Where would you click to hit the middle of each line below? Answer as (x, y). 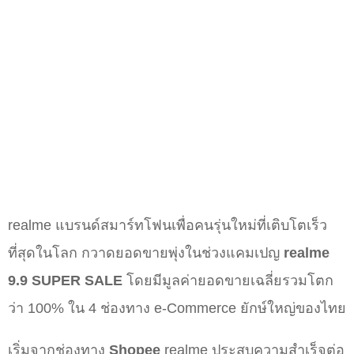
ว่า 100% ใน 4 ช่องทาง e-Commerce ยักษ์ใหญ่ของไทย (177, 309)
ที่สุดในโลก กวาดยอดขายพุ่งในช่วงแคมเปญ (146, 253)
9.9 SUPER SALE (67, 281)
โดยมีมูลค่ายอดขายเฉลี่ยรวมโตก (230, 281)
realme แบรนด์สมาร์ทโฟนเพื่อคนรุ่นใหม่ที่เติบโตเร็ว (168, 226)
